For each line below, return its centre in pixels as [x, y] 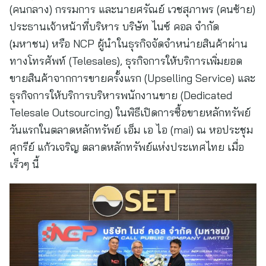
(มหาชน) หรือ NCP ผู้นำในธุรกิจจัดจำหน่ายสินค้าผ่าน [129, 44]
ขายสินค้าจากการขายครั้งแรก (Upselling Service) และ [132, 78]
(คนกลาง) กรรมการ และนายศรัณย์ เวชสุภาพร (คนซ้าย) [132, 9]
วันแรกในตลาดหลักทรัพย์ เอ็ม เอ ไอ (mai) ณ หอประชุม [131, 130]
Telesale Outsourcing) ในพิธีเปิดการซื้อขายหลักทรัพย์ [130, 113]
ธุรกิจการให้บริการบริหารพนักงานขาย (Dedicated [121, 95]
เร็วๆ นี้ [24, 164]
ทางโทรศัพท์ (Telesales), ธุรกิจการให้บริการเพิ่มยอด [126, 61]
